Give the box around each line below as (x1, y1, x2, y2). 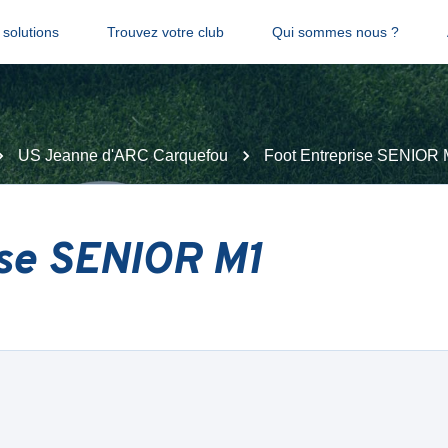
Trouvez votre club (106, 24, 224, 40)
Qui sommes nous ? (271, 24, 399, 40)
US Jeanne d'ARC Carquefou (18, 147, 228, 164)
